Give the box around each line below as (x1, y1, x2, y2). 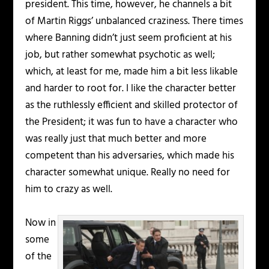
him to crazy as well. (25, 181, 113, 198)
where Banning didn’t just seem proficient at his (25, 30, 232, 47)
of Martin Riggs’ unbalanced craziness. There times (25, 13, 244, 30)
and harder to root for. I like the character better (25, 80, 237, 97)
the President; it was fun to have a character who (25, 114, 238, 131)
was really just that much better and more (25, 131, 207, 148)
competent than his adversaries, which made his (25, 148, 235, 165)
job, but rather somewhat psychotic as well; (25, 47, 216, 64)
